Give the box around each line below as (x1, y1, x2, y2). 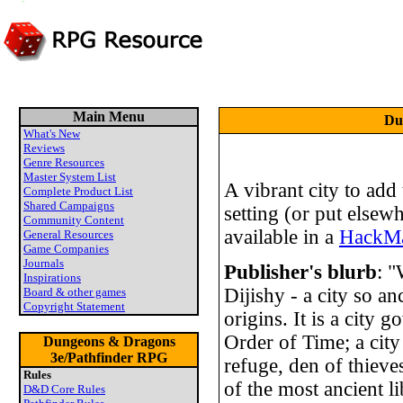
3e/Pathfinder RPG (50, 350, 167, 365)
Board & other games (23, 285, 126, 299)
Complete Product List (23, 184, 133, 198)
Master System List (23, 170, 116, 184)
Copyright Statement (23, 300, 125, 313)
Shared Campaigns (23, 199, 114, 212)
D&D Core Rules (23, 382, 105, 396)
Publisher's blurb (224, 261, 377, 283)
